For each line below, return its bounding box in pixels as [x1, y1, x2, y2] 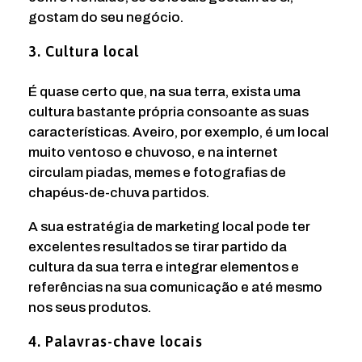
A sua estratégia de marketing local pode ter [28, 219, 310, 235]
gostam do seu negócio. [28, 10, 183, 26]
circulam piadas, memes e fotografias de [28, 165, 286, 181]
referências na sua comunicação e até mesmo [28, 280, 322, 296]
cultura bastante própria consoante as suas [28, 104, 309, 120]
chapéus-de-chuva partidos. [28, 185, 209, 201]
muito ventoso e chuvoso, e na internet [28, 145, 278, 161]
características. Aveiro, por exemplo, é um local [28, 124, 329, 141]
